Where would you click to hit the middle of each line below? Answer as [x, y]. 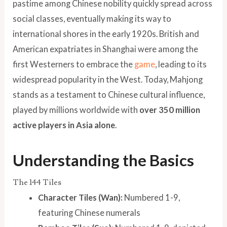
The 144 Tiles [37, 183]
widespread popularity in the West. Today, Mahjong [108, 79]
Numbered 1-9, [151, 198]
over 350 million [170, 109]
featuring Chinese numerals [89, 213]
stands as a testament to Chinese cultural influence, [109, 94]
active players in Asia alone [64, 125]
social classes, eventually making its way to [92, 18]
